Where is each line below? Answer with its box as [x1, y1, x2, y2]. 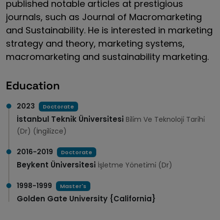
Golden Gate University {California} [17, 193, 156, 204]
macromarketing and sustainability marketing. [6, 51, 209, 63]
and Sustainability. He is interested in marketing [6, 24, 213, 36]
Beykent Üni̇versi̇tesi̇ [17, 160, 96, 170]
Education [6, 79, 60, 93]
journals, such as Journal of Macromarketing [6, 11, 202, 23]
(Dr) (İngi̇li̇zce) [17, 126, 67, 136]
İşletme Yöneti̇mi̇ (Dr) [98, 160, 172, 170]
